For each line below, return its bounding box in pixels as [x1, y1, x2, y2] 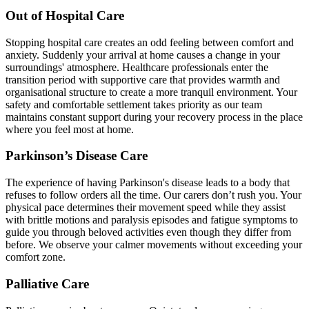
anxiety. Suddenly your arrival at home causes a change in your [6, 48, 280, 61]
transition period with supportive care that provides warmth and [6, 73, 280, 86]
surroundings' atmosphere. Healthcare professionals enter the [6, 61, 268, 73]
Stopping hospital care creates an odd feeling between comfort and [6, 36, 294, 48]
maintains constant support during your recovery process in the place [6, 110, 303, 123]
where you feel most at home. [6, 123, 134, 135]
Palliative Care [6, 276, 89, 291]
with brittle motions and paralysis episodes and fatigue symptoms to [6, 214, 298, 226]
